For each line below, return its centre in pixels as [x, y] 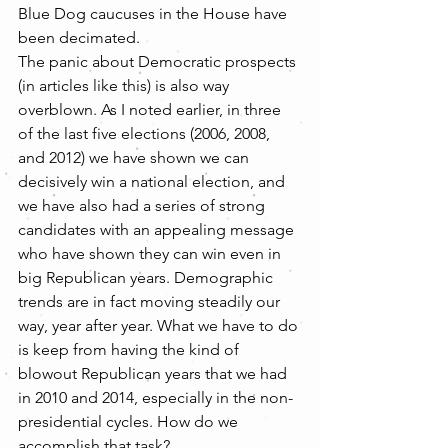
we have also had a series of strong [143, 205]
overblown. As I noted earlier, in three [151, 109]
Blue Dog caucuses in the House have [154, 13]
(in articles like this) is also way [125, 85]
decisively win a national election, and [153, 181]
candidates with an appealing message [158, 229]
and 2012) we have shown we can [135, 157]
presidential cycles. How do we [130, 421]
